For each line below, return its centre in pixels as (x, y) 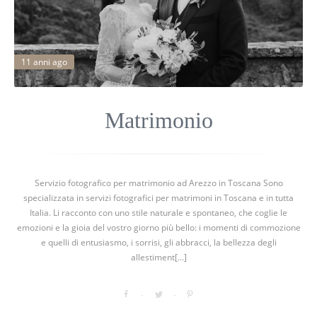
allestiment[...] (158, 258)
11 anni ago (44, 62)
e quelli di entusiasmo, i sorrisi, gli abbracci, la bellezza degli (158, 243)
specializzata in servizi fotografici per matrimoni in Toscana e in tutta (158, 198)
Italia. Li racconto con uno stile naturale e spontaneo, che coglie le (158, 213)
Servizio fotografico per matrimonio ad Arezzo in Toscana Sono (158, 183)
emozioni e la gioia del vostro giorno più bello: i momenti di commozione (158, 228)
